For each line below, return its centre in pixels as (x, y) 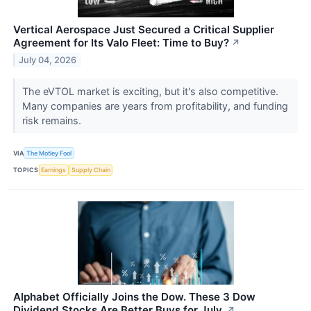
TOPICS (26, 170)
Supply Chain (91, 170)
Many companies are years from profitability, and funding (155, 106)
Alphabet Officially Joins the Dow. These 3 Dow (134, 296)
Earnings (54, 170)
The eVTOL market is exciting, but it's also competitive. (150, 92)
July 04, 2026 (48, 60)
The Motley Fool (49, 153)
